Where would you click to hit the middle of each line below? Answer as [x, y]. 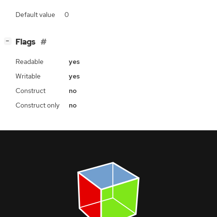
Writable [28, 76]
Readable [30, 61]
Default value [35, 14]
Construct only [38, 105]
